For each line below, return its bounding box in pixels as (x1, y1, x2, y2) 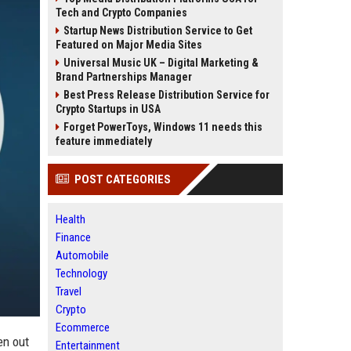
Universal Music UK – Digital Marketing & (63, 56, 259, 69)
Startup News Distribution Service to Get (63, 24, 252, 37)
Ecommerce (56, 320, 110, 335)
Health (56, 212, 85, 226)
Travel (56, 284, 81, 299)
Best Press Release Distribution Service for (63, 89, 270, 101)
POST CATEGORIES (74, 172, 171, 186)
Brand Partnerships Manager (56, 71, 192, 83)
